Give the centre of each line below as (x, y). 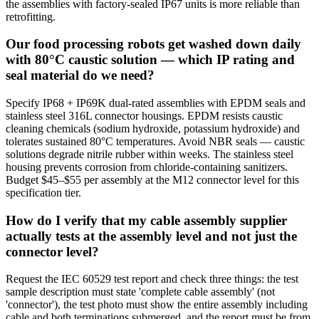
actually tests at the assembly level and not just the (151, 236)
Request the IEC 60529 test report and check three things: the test (152, 279)
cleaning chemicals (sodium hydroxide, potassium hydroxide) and (153, 129)
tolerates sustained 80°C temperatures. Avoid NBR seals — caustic (155, 141)
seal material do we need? (80, 75)
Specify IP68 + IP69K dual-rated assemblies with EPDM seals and (156, 103)
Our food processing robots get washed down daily (153, 44)
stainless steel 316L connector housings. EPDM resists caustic (144, 116)
